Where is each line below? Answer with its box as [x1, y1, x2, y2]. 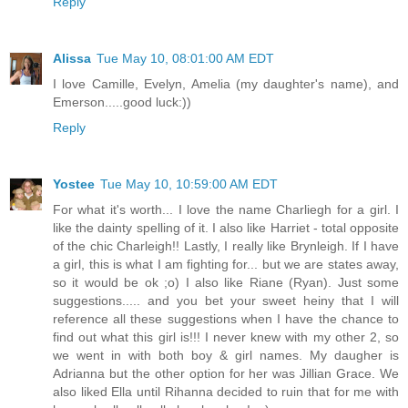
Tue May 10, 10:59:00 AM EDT [100, 176, 278, 191]
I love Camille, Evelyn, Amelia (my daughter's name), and [53, 76, 399, 91]
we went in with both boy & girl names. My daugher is [53, 347, 399, 362]
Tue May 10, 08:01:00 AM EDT [97, 50, 274, 66]
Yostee [53, 176, 95, 191]
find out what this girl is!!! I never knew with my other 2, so [53, 329, 399, 344]
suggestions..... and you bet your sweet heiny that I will [53, 292, 399, 308]
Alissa [53, 50, 91, 66]
